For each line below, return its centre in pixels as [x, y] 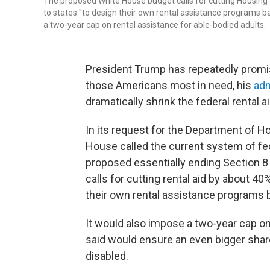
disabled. [107, 256]
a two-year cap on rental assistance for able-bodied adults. [155, 25]
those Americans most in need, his [170, 86]
